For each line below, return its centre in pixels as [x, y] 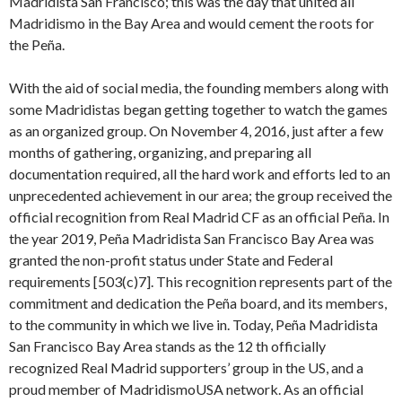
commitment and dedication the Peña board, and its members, [198, 303]
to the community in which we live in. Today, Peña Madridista [193, 324]
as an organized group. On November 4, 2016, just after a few [196, 131]
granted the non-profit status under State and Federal [171, 260]
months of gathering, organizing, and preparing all [160, 152]
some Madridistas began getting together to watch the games [198, 109]
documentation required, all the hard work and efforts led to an [200, 174]
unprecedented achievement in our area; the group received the [201, 195]
